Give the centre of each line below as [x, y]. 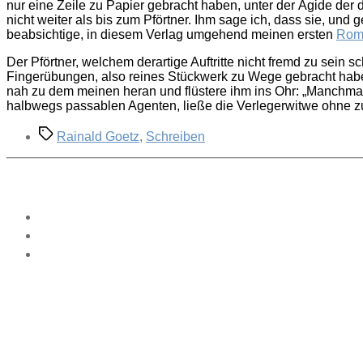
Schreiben [175, 137]
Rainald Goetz [98, 137]
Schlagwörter [76, 133]
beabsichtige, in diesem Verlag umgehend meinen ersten [171, 35]
